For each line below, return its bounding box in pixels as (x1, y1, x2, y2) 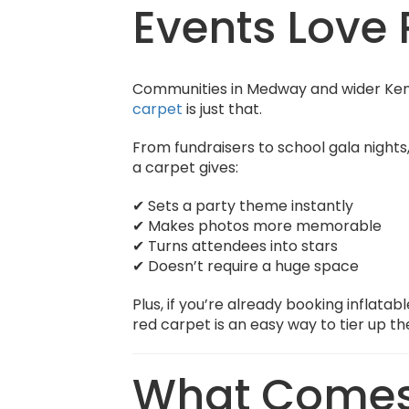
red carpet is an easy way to (132, 314, 341, 335)
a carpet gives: (132, 157, 239, 178)
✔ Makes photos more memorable (132, 215, 383, 236)
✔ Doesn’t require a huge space (132, 256, 360, 277)
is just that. (183, 99, 263, 120)
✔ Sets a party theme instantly (132, 195, 354, 216)
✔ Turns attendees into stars (132, 236, 339, 257)
